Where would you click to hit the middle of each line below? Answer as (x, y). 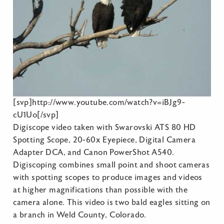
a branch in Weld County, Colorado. (80, 215)
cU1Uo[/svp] (36, 115)
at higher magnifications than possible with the (100, 190)
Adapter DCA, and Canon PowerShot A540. (94, 153)
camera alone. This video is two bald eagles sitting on (112, 203)
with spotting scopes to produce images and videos (108, 178)
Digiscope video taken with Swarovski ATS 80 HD (104, 128)
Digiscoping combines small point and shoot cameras (111, 165)
